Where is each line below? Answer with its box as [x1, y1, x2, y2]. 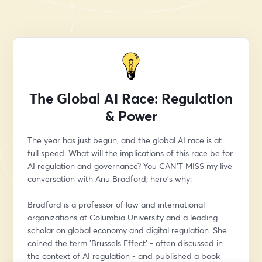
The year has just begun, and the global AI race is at [27, 135, 222, 146]
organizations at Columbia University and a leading [27, 212, 218, 223]
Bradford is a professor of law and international [27, 199, 205, 210]
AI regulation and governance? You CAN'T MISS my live [27, 160, 233, 171]
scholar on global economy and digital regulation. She [27, 225, 227, 236]
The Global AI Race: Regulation [29, 89, 233, 108]
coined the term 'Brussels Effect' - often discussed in [27, 237, 223, 249]
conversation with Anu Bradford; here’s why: [27, 173, 192, 184]
